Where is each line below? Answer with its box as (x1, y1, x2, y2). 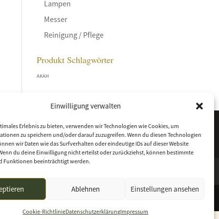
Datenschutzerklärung (66, 208, 121, 215)
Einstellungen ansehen (130, 184, 199, 194)
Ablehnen (71, 184, 100, 194)
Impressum (120, 208, 149, 215)
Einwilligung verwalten (50, 101, 121, 110)
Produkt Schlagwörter (36, 54, 113, 66)
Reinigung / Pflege (44, 30, 104, 40)
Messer (44, 14, 67, 24)
